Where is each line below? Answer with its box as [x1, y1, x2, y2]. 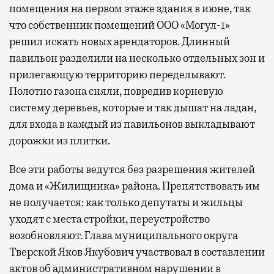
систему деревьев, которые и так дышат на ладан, [9, 100, 256, 114]
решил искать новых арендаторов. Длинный [9, 34, 230, 48]
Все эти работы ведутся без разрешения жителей [9, 162, 255, 176]
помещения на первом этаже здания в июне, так [9, 1, 251, 15]
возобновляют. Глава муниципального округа [9, 228, 238, 242]
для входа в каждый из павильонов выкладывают [9, 117, 255, 131]
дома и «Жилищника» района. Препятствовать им [9, 179, 260, 193]
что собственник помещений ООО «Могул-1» [9, 18, 230, 32]
